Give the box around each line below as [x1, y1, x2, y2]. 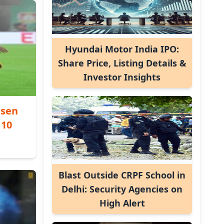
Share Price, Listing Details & [57, 57, 186, 69]
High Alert [99, 197, 145, 209]
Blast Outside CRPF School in [58, 169, 185, 181]
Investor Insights [83, 71, 160, 83]
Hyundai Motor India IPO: [65, 43, 179, 55]
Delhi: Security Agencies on [61, 183, 182, 195]
